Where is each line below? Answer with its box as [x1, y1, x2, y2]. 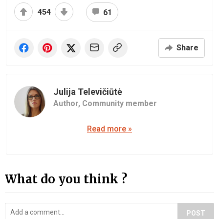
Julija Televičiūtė [53, 87, 122, 97]
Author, [53, 99, 82, 109]
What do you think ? [5, 171, 127, 187]
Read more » [87, 124, 132, 134]
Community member [82, 99, 157, 109]
